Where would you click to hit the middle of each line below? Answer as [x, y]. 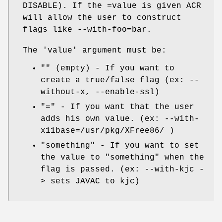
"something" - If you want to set [120, 145]
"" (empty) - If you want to [108, 68]
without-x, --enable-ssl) [100, 92]
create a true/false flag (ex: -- [120, 80]
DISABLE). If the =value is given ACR [112, 6]
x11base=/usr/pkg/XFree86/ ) [108, 131]
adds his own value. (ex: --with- [120, 119]
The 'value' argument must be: [95, 50]
